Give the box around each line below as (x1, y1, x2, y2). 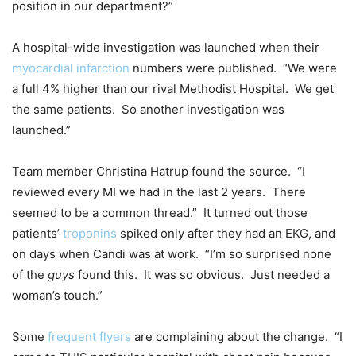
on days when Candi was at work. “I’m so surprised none (12, 246, 331, 261)
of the (12, 266, 48, 282)
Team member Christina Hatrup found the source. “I (12, 163, 305, 179)
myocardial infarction (12, 60, 130, 75)
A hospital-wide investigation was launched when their (12, 39, 319, 55)
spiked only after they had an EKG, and (117, 225, 335, 241)
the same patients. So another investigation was (12, 101, 284, 117)
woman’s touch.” (12, 287, 103, 303)
